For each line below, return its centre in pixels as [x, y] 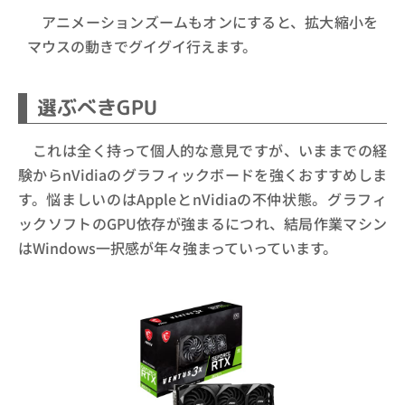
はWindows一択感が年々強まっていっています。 [178, 248]
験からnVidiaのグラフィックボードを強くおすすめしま [202, 175]
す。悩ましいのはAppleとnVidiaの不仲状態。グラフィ [202, 199]
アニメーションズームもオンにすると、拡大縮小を [210, 22]
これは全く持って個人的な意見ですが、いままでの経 [210, 151]
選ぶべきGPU [98, 107]
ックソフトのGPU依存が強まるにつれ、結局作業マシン [202, 224]
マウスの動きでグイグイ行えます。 [142, 47]
